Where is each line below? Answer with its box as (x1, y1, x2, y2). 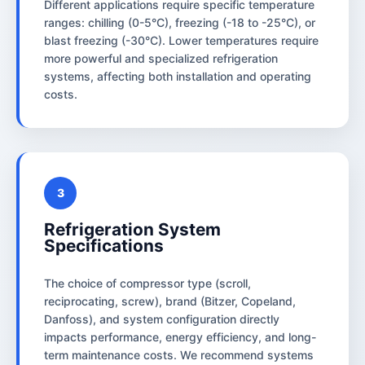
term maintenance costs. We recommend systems (44, 347, 314, 362)
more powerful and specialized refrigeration (44, 51, 278, 65)
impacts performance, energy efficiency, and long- (44, 329, 316, 344)
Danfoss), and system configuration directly (44, 311, 279, 326)
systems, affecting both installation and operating (44, 68, 311, 83)
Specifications (44, 235, 164, 256)
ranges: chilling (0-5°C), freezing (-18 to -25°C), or (44, 15, 315, 29)
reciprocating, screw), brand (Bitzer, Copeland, (44, 293, 296, 308)
